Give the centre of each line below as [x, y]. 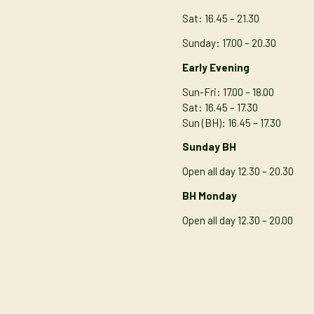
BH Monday [210, 195]
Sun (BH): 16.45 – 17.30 [232, 122]
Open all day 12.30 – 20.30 [238, 171]
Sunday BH [212, 147]
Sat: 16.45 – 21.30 [221, 19]
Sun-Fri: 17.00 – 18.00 [228, 91]
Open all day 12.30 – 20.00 [238, 220]
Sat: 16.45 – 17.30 [220, 107]
